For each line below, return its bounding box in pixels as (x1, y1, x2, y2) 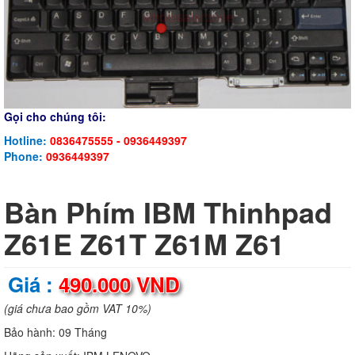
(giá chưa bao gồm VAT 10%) (4, 300, 151, 316)
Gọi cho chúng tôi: (4, 108, 106, 124)
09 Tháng (59, 323, 107, 340)
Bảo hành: (4, 323, 59, 340)
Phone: (4, 147, 46, 164)
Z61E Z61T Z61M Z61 (4, 222, 284, 264)
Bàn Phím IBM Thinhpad (4, 190, 332, 232)
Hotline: (4, 132, 50, 148)
